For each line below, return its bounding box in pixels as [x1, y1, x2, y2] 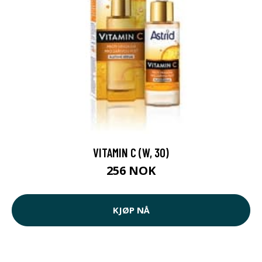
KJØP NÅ [112, 204, 150, 216]
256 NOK [106, 162, 156, 178]
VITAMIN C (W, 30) [93, 144, 169, 160]
